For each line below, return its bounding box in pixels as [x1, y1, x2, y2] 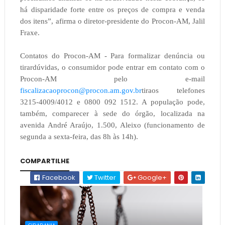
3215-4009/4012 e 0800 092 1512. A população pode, [20, 98, 205, 106]
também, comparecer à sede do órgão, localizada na [20, 109, 205, 118]
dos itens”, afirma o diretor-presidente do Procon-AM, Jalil [20, 17, 205, 26]
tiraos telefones [141, 86, 205, 95]
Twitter [93, 173, 117, 183]
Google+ [136, 173, 167, 183]
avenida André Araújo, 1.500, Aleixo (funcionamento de [20, 121, 205, 130]
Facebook [41, 173, 76, 183]
